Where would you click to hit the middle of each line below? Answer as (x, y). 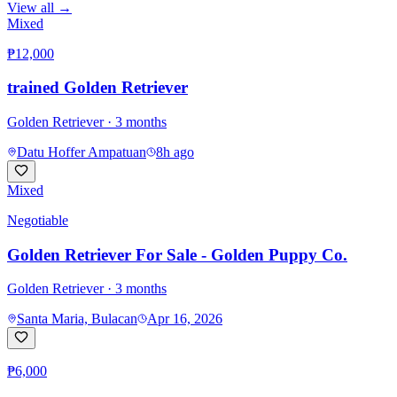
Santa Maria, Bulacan (77, 319)
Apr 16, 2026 (185, 319)
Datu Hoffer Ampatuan (82, 152)
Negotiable (38, 220)
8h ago (175, 152)
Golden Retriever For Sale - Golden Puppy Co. (177, 254)
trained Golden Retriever (97, 88)
